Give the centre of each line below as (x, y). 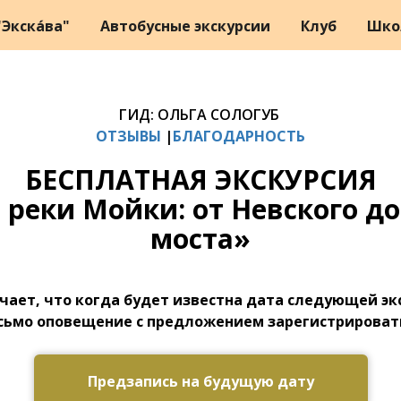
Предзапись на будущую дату (200, 381)
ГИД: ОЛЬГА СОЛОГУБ (200, 115)
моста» (200, 239)
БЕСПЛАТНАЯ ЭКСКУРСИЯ (200, 179)
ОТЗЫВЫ (128, 136)
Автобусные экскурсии (187, 26)
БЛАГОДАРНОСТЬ (239, 136)
